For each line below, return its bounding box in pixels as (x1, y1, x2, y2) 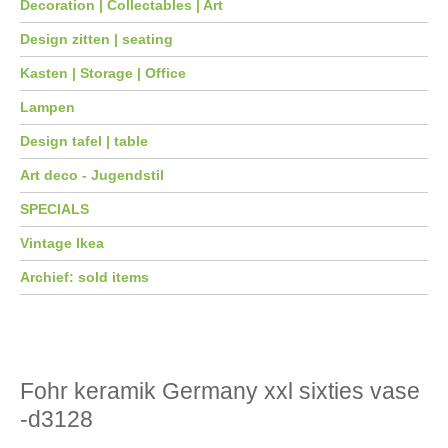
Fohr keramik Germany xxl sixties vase (20, 378, 420, 404)
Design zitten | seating (20, 31, 173, 47)
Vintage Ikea (20, 235, 104, 251)
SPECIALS (20, 201, 89, 217)
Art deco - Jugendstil (20, 167, 164, 183)
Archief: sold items (20, 269, 149, 285)
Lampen (20, 99, 75, 115)
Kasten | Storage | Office (20, 65, 186, 81)
